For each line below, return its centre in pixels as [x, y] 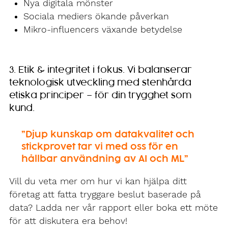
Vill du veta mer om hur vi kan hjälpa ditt [98, 181]
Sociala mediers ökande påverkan [96, 17]
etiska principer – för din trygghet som [100, 95]
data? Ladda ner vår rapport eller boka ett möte [113, 207]
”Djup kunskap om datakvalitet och [108, 134]
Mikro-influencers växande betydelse [103, 30]
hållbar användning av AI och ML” [105, 159]
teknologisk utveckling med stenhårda [100, 82]
